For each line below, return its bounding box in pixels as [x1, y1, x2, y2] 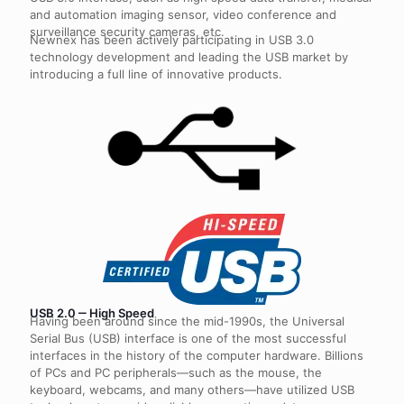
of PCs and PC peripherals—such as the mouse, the [30, 365, 322, 381]
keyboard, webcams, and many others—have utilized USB [30, 382, 354, 398]
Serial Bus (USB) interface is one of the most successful [30, 331, 346, 346]
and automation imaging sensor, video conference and [30, 6, 336, 22]
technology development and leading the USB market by [30, 49, 348, 64]
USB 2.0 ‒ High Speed [30, 306, 154, 321]
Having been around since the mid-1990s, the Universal [30, 314, 344, 329]
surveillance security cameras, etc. [30, 23, 225, 39]
